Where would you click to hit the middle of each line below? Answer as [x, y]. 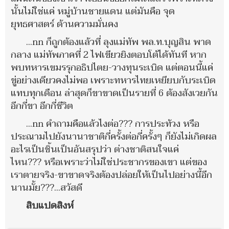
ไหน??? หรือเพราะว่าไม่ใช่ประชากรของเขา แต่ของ [109, 162]
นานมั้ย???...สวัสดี [47, 188]
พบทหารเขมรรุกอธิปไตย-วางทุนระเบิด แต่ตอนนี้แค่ [112, 67]
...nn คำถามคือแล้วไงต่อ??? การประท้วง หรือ [113, 124]
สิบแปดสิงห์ [50, 205]
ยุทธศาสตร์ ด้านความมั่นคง [64, 24]
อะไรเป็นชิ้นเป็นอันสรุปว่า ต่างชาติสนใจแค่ [95, 149]
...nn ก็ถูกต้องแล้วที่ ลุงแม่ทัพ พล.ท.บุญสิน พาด [119, 42]
